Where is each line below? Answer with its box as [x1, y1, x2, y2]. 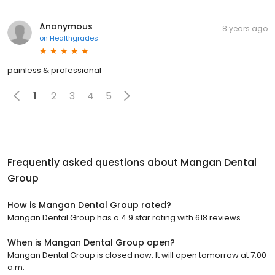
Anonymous [39, 20, 93, 33]
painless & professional [7, 64, 101, 77]
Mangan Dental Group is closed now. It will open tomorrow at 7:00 [7, 249, 266, 261]
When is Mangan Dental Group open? [7, 236, 175, 249]
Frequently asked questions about [7, 155, 180, 170]
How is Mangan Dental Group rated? [7, 199, 171, 212]
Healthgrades [50, 33, 98, 44]
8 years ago [222, 23, 268, 34]
